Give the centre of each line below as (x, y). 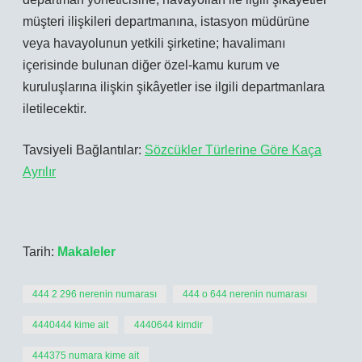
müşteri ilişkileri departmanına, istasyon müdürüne (166, 21)
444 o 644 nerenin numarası (245, 294)
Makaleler (86, 252)
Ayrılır (39, 172)
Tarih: (40, 252)
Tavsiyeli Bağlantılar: (84, 150)
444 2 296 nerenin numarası (95, 294)
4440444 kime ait (70, 325)
